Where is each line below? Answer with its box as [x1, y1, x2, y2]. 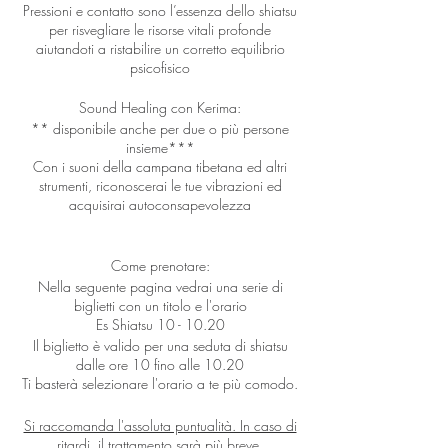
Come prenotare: [110, 256, 210, 275]
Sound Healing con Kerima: [79, 98, 241, 117]
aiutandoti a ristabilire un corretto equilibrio [35, 39, 285, 58]
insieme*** [125, 138, 195, 157]
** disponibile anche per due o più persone [31, 119, 289, 138]
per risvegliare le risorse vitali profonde [49, 20, 271, 39]
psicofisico [130, 58, 190, 77]
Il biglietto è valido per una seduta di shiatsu [32, 336, 288, 355]
